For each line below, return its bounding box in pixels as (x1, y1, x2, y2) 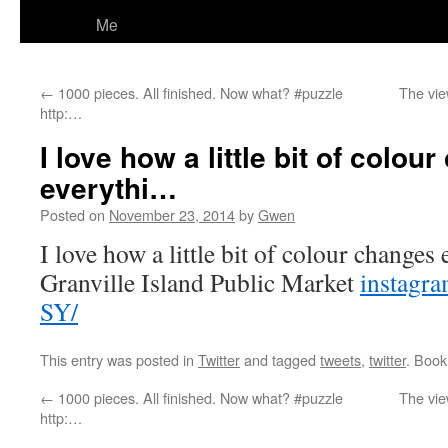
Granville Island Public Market (40, 265, 360, 299)
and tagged (240, 349, 320, 370)
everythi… (40, 167, 177, 208)
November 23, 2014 (109, 204, 235, 225)
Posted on (40, 204, 105, 225)
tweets (320, 349, 361, 370)
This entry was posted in (40, 349, 198, 370)
